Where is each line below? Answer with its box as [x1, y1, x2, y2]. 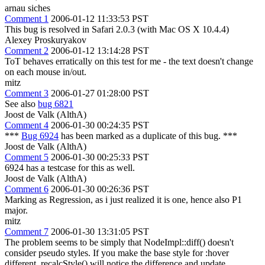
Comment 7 [5, 226, 49, 237]
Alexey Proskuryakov [5, 34, 86, 45]
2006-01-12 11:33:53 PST [51, 13, 148, 24]
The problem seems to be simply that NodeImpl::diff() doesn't [5, 237, 234, 247]
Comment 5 [5, 151, 49, 162]
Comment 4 [5, 119, 49, 130]
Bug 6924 [21, 130, 59, 141]
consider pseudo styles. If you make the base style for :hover [5, 247, 229, 258]
